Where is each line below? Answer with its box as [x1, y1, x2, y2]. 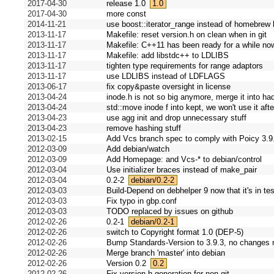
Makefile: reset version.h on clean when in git [106, 30, 267, 40]
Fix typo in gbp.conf [106, 196, 177, 206]
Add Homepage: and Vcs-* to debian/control [106, 155, 262, 165]
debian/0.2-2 [131, 176, 175, 185]
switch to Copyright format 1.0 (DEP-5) [106, 228, 244, 237]
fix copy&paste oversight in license [106, 82, 231, 92]
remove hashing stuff [106, 124, 182, 133]
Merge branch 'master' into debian [106, 248, 226, 258]
